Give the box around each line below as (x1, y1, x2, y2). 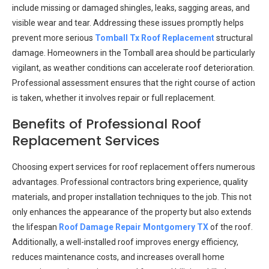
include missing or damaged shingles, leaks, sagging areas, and (12, 3, 250, 13)
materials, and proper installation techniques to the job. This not (12, 192, 252, 202)
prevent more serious (12, 33, 95, 43)
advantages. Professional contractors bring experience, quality (12, 177, 248, 187)
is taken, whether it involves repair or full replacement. (12, 93, 216, 103)
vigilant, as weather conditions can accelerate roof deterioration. (12, 63, 255, 73)
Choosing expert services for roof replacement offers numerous (12, 162, 255, 172)
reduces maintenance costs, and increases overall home (12, 252, 225, 262)
